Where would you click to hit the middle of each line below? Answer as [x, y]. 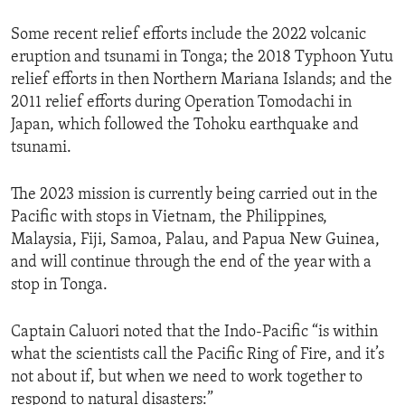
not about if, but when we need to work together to [187, 378]
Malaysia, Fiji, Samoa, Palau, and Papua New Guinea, [195, 240]
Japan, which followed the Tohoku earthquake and [185, 126]
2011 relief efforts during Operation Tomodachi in [181, 103]
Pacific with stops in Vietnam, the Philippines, [169, 218]
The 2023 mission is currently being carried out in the [194, 195]
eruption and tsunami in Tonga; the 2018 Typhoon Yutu [202, 58]
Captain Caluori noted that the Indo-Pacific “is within [194, 333]
